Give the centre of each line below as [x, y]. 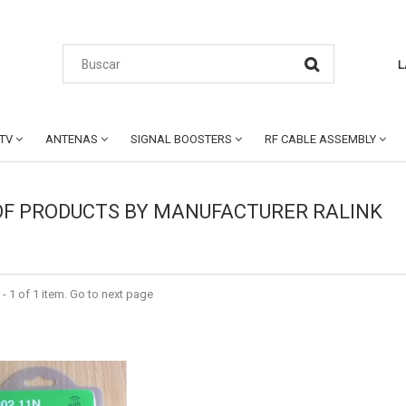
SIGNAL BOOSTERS [181, 139]
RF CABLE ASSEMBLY [320, 139]
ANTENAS [72, 139]
